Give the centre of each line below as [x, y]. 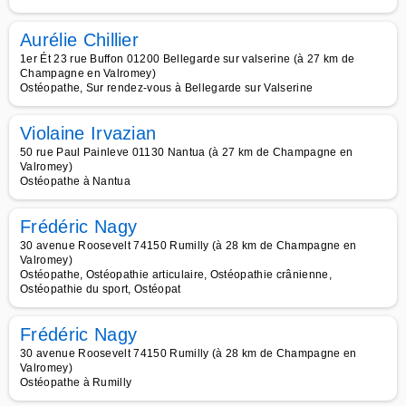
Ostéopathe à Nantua [76, 181]
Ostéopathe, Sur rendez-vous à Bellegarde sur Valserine [167, 88]
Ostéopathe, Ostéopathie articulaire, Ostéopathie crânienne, [176, 275]
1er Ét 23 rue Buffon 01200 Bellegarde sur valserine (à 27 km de [188, 59]
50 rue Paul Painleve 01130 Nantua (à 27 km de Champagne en [187, 152]
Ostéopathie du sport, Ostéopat [101, 289]
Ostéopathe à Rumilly [76, 382]
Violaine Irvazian [88, 133]
